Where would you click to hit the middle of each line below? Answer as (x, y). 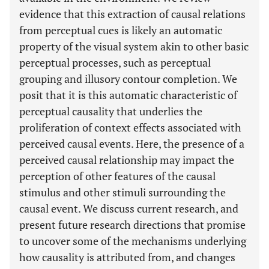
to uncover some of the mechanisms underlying (133, 241)
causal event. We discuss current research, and (129, 208)
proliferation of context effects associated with (130, 127)
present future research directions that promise (132, 225)
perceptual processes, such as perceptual (115, 62)
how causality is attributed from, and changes (127, 257)
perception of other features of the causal (117, 176)
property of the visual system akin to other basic (134, 46)
